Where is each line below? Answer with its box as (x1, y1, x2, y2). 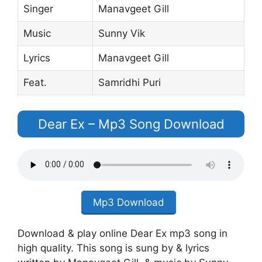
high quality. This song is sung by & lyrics (18, 242, 209, 254)
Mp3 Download (93, 196, 164, 208)
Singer (23, 3, 53, 15)
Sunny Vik (98, 27, 145, 39)
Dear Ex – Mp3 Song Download (37, 116, 225, 132)
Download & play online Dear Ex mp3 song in (18, 227, 227, 239)
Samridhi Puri (98, 77, 161, 88)
